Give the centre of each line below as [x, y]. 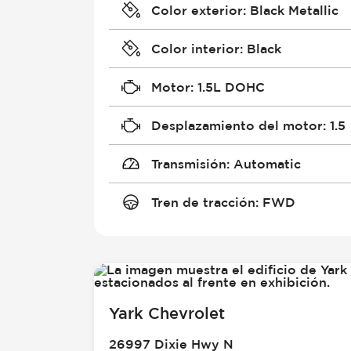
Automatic [267, 163]
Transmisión [188, 163]
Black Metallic [294, 10]
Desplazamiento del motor [237, 125]
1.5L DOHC [231, 87]
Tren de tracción [203, 202]
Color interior [195, 48]
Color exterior [197, 10]
